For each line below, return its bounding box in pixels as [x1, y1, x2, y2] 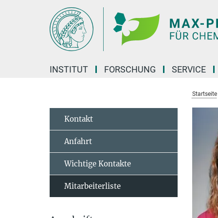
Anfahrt [64, 137, 92, 146]
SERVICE [172, 64, 206, 74]
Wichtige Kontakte [64, 159, 131, 168]
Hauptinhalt [2, 4, 43, 14]
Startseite [192, 91, 217, 97]
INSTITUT [50, 64, 88, 74]
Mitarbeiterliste [64, 182, 121, 191]
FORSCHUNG [104, 64, 156, 74]
